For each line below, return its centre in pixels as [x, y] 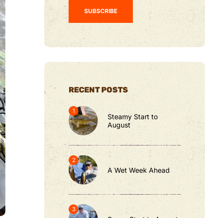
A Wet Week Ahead [139, 170]
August [119, 125]
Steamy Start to [133, 117]
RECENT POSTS [98, 90]
